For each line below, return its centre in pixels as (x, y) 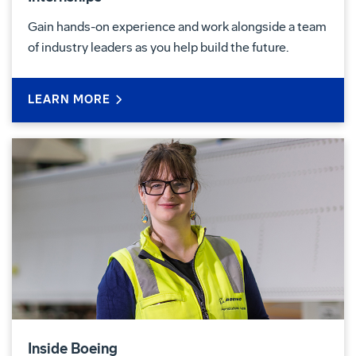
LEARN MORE (69, 99)
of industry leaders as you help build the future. (158, 47)
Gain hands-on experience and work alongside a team (177, 26)
